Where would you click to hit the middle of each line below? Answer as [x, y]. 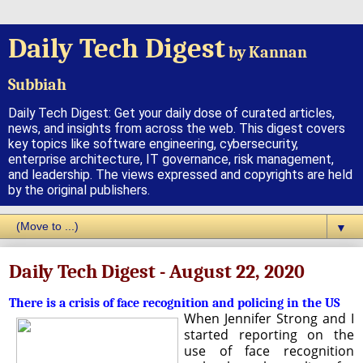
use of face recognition [269, 350]
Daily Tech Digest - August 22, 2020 [157, 271]
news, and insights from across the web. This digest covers [177, 128]
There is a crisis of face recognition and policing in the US [175, 303]
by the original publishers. [79, 190]
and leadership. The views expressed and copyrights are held [180, 175]
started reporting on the [269, 334]
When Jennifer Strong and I [269, 318]
